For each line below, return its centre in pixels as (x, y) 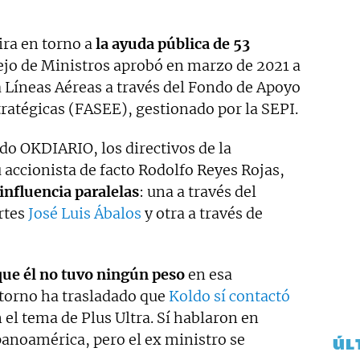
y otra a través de (202, 214)
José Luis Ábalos (85, 214)
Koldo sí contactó (229, 297)
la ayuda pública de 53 (171, 44)
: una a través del (198, 192)
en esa (209, 275)
